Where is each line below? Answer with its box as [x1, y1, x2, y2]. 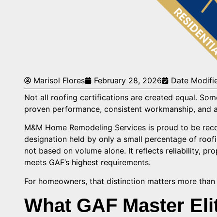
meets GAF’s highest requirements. [24, 157, 151, 168]
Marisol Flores [33, 76, 85, 85]
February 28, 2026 [94, 76, 162, 85]
